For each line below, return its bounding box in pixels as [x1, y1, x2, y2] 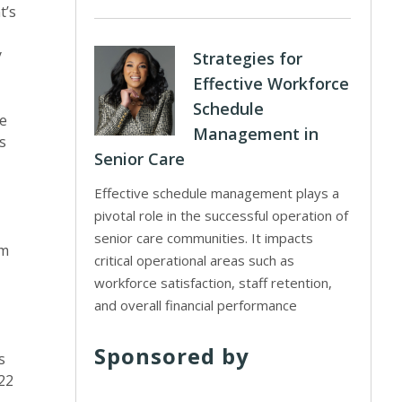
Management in [193, 123, 319, 144]
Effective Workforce [193, 73, 350, 94]
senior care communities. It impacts [94, 229, 314, 247]
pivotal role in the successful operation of [94, 206, 349, 224]
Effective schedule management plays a [94, 184, 340, 202]
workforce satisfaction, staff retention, [94, 274, 333, 292]
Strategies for [193, 48, 303, 69]
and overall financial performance [94, 296, 298, 314]
